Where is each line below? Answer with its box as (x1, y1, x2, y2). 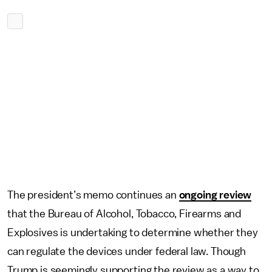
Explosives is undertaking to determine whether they (7, 227, 258, 238)
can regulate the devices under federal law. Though (7, 246, 246, 257)
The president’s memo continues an (7, 189, 179, 200)
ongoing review (178, 189, 252, 200)
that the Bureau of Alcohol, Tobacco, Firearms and (7, 208, 242, 219)
